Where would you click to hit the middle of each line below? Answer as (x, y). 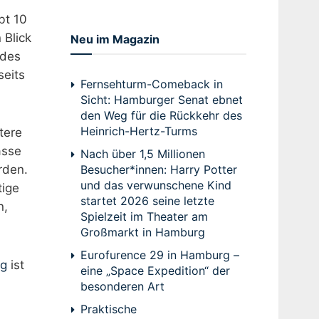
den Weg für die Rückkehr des (161, 115)
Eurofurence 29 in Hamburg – (159, 255)
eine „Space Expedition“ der (155, 270)
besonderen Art (122, 286)
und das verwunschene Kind (156, 185)
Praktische (108, 309)
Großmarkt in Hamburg (142, 232)
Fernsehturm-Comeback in (151, 84)
